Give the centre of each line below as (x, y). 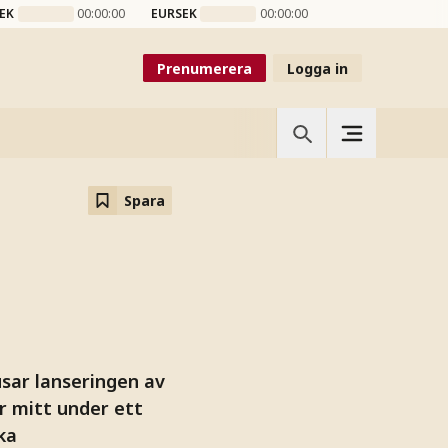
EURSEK (173, 13)
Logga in (317, 68)
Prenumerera (204, 68)
